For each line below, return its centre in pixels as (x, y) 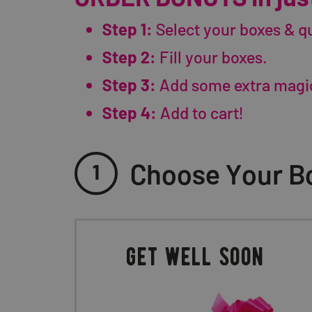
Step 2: (129, 57)
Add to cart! (200, 113)
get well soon (195, 258)
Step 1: (127, 29)
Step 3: (129, 85)
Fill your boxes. (212, 57)
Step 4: (130, 113)
